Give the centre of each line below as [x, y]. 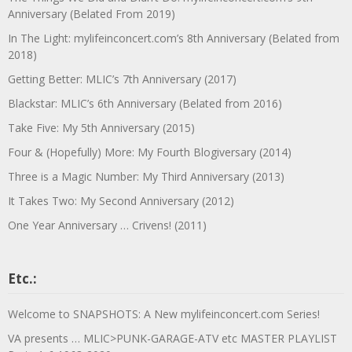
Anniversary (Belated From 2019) [92, 13]
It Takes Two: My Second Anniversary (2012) [121, 200]
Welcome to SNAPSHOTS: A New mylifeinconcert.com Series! [164, 313]
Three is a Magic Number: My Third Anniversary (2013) [146, 176]
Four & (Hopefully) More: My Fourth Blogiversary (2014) [150, 152]
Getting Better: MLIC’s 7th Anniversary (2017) [122, 79]
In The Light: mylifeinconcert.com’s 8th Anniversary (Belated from [174, 38]
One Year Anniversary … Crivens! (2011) [107, 225]
